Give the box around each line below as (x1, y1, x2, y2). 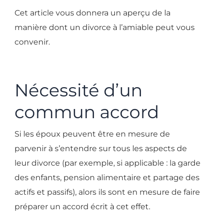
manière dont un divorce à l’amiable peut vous (15, 23, 195, 32)
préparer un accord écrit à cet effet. (15, 202, 154, 212)
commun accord (15, 101, 159, 123)
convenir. (15, 37, 50, 47)
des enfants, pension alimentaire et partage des (15, 173, 200, 183)
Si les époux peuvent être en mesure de (15, 129, 170, 139)
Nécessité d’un (15, 79, 142, 101)
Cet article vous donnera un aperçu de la (15, 8, 170, 18)
